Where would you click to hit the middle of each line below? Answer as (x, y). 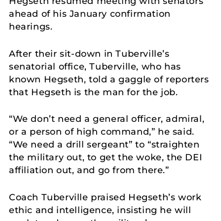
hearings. (31, 26)
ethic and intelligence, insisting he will (100, 210)
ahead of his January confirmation (90, 14)
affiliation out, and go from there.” (89, 170)
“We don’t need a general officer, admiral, (107, 119)
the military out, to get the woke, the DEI (106, 158)
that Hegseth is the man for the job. (93, 92)
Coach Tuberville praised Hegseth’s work (105, 198)
